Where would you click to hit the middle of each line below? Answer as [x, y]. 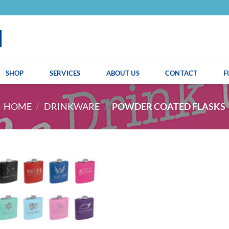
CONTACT [181, 73]
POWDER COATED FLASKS [168, 107]
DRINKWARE [72, 107]
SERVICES [65, 73]
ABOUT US [123, 73]
